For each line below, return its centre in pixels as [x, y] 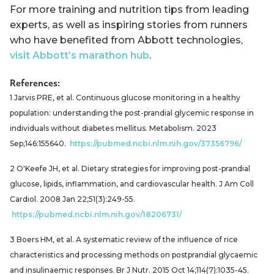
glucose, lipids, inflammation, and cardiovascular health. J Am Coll [132, 183]
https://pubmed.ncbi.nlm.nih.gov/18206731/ [97, 214]
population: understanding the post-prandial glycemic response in [132, 113]
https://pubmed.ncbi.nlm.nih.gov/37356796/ [156, 143]
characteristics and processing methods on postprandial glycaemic [134, 254]
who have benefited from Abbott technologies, [126, 40]
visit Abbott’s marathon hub [80, 55]
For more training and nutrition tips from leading [129, 9]
